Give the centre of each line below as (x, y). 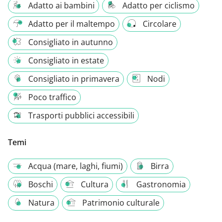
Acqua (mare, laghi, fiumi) (76, 166)
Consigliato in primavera (74, 79)
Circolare (160, 24)
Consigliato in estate (66, 60)
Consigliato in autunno (71, 42)
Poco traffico (52, 97)
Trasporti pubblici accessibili (81, 115)
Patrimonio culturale (121, 202)
